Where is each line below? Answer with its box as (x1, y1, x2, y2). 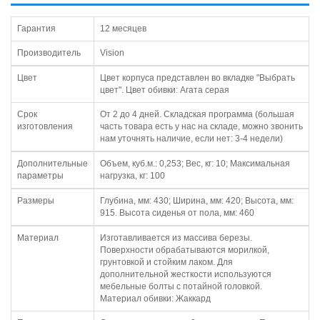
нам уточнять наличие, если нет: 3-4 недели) (100, 134, 283, 144)
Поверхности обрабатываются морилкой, (100, 245, 269, 255)
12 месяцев (100, 24, 146, 34)
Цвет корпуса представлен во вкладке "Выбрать (100, 73, 295, 83)
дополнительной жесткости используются (100, 269, 271, 279)
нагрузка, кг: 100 (100, 171, 165, 181)
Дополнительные (17, 159, 88, 169)
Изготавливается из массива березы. (100, 233, 252, 243)
